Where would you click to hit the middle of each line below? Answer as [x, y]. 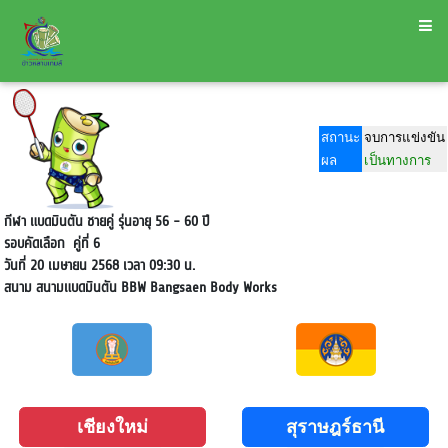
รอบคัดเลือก [34, 243]
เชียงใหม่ [112, 426]
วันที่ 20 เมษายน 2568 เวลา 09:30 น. [99, 265]
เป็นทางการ [397, 160]
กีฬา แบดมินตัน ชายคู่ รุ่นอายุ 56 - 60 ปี [108, 221]
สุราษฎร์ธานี [335, 426]
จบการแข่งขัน [404, 137]
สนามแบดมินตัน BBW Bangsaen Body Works [154, 287]
